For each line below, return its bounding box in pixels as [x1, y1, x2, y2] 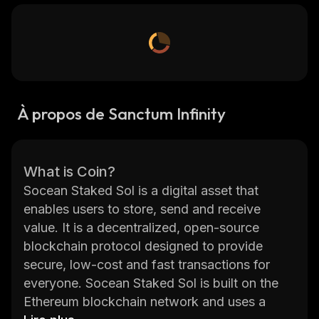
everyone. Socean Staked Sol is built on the [23, 276, 278, 291]
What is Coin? [23, 163, 115, 180]
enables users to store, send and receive [23, 202, 261, 216]
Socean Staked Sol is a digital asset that [23, 183, 258, 198]
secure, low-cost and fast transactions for [23, 257, 270, 272]
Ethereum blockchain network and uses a [23, 294, 266, 309]
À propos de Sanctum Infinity [17, 103, 226, 124]
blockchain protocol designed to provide [23, 239, 263, 253]
